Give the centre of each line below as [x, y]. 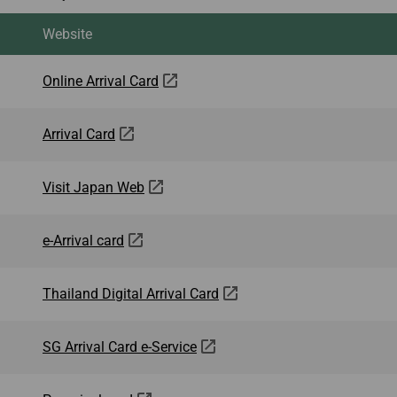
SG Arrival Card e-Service [120, 347]
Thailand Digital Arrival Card [131, 294]
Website [67, 34]
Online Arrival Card [101, 81]
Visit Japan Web [93, 187]
